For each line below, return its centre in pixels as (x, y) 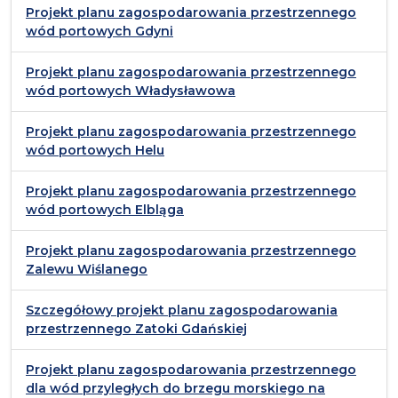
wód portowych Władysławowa (131, 91)
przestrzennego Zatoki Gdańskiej (136, 329)
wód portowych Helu (95, 151)
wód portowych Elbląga (105, 210)
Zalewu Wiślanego (87, 270)
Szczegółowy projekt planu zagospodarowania (182, 310)
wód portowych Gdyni (99, 32)
